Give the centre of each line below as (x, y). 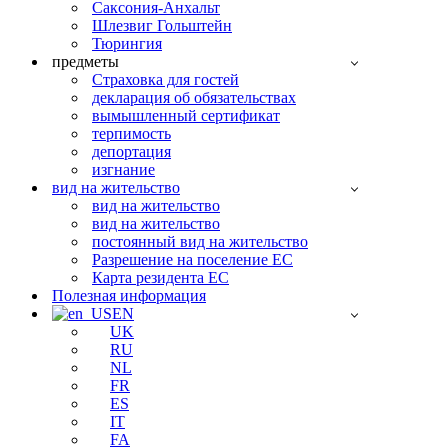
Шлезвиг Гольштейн (162, 25)
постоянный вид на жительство (200, 241)
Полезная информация (129, 295)
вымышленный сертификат (186, 115)
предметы (85, 61)
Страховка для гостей (165, 79)
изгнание (123, 169)
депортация (131, 151)
